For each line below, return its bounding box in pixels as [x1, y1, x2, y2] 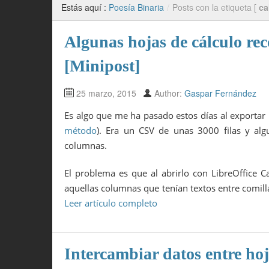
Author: [154, 87, 184, 100]
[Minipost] [64, 56, 140, 76]
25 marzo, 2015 [76, 87, 136, 100]
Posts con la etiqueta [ [172, 1, 259, 14]
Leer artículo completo [64, 196, 157, 209]
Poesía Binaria [109, 1, 164, 14]
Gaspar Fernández [184, 87, 256, 100]
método [64, 124, 97, 137]
